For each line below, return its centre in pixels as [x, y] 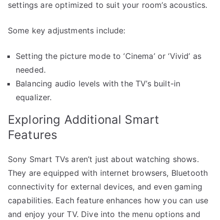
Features [33, 135]
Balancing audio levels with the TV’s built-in [98, 83]
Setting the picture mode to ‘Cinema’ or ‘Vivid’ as [109, 56]
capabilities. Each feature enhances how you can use [108, 200]
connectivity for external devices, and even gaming [105, 186]
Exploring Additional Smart [84, 119]
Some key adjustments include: [67, 30]
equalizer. [34, 97]
